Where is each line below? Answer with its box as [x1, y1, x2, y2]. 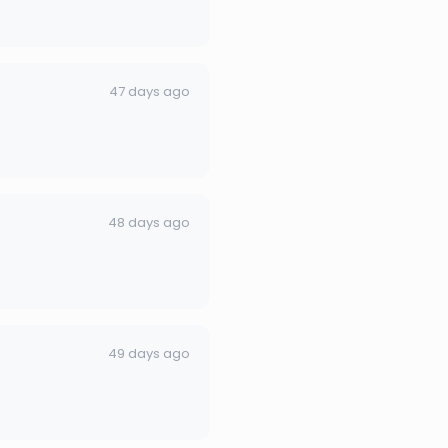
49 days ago [108, 343, 190, 363]
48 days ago [108, 212, 190, 232]
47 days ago [109, 81, 190, 101]
